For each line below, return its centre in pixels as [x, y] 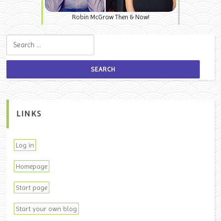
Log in [25, 145]
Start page [32, 187]
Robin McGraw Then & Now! [110, 17]
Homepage [32, 166]
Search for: [22, 40]
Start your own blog [47, 208]
